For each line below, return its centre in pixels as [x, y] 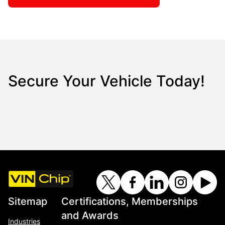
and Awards [90, 215]
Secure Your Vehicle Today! [106, 81]
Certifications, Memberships [129, 201]
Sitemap [28, 201]
